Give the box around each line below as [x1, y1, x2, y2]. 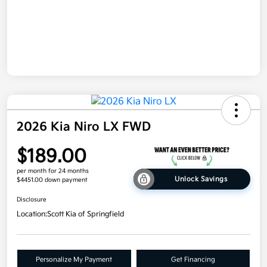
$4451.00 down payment [17, 176, 88, 184]
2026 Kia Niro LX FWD [17, 119, 151, 134]
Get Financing [170, 256, 215, 264]
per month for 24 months [17, 167, 89, 175]
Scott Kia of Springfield [47, 210, 125, 219]
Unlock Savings [175, 175, 227, 184]
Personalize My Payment [36, 256, 113, 264]
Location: [17, 210, 47, 219]
